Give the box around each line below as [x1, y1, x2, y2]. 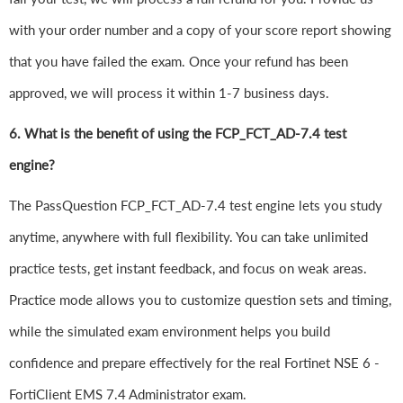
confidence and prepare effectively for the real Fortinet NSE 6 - [9, 354, 380, 372]
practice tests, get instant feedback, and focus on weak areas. [9, 260, 367, 277]
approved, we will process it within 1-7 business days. [9, 85, 329, 102]
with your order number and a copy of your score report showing [9, 22, 391, 39]
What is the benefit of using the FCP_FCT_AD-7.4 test [24, 125, 346, 142]
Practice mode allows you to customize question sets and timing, [9, 291, 391, 309]
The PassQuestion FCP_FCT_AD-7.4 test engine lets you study [9, 197, 382, 214]
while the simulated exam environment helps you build [9, 323, 330, 340]
